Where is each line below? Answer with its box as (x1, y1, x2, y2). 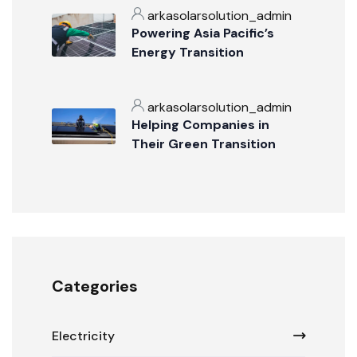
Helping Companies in (131, 116, 269, 134)
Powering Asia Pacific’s (131, 25, 274, 42)
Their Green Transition (131, 135, 276, 153)
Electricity (52, 328, 115, 345)
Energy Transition (131, 44, 244, 61)
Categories (52, 276, 138, 297)
